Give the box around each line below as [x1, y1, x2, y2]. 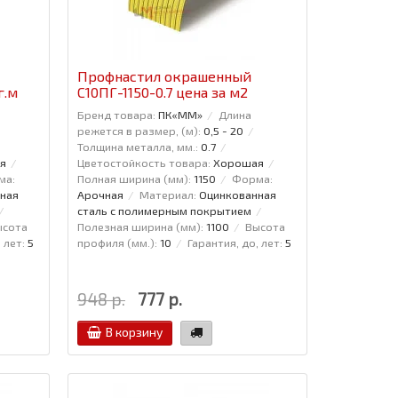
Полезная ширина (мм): [76, 219, 203, 234]
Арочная [76, 187, 123, 202]
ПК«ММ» [157, 107, 203, 122]
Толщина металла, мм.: [76, 139, 198, 154]
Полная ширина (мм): [76, 171, 191, 186]
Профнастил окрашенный [76, 67, 251, 84]
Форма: [231, 171, 273, 186]
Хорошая [212, 155, 264, 170]
